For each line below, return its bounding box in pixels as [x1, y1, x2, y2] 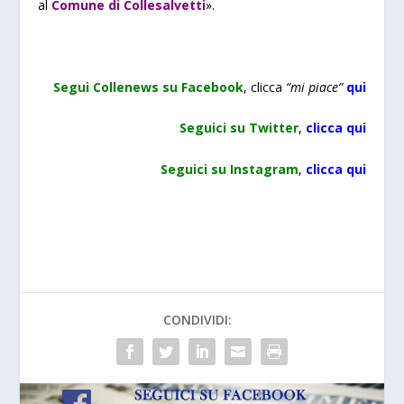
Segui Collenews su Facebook [52, 78, 243, 96]
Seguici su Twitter [179, 119, 298, 137]
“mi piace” [285, 78, 343, 96]
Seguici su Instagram [160, 160, 298, 178]
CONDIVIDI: [163, 311, 232, 329]
